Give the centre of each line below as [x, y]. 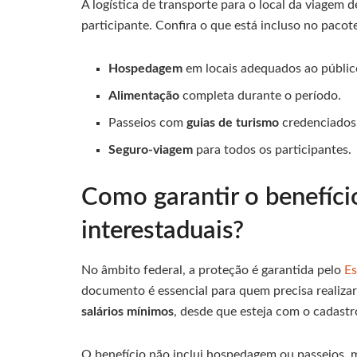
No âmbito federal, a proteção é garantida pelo [213, 271]
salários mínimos [127, 312]
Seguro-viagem [151, 149]
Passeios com [148, 122]
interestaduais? [163, 230]
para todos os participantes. [273, 149]
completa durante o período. [261, 95]
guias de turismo [233, 122]
